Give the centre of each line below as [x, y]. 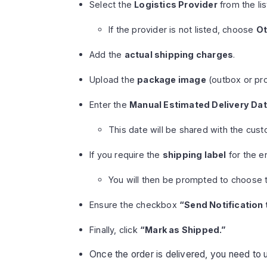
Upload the [114, 79]
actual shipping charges [179, 54]
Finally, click [115, 229]
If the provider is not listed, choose [182, 29]
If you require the [126, 154]
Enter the [109, 104]
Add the [107, 54]
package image [172, 79]
